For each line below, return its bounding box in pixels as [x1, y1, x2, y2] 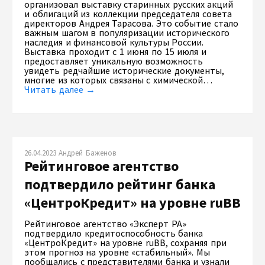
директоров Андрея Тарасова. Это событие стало [24, 17, 239, 29]
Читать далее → [24, 83, 96, 95]
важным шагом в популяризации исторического [24, 26, 230, 38]
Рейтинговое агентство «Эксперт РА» [24, 217, 186, 230]
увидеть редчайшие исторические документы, [24, 64, 224, 76]
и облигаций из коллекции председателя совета [24, 7, 232, 20]
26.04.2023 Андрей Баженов [24, 147, 116, 158]
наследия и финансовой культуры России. [24, 35, 204, 48]
